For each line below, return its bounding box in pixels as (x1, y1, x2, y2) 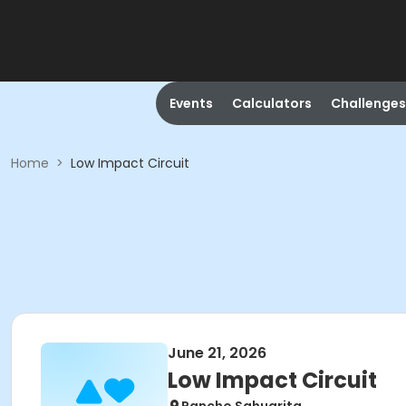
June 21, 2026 (168, 343, 266, 363)
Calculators (231, 94, 312, 112)
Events (169, 94, 213, 112)
